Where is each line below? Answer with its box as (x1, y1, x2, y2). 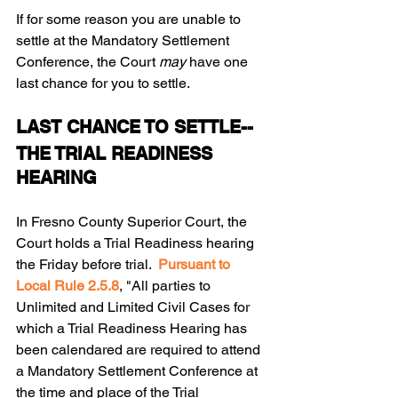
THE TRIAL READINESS (16, 143, 218, 165)
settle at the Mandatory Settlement (16, 32, 233, 50)
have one (189, 53, 251, 71)
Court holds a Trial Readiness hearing (16, 235, 258, 252)
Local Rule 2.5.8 (16, 277, 119, 295)
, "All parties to (119, 277, 214, 295)
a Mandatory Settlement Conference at (16, 362, 261, 380)
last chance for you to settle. (16, 75, 190, 92)
